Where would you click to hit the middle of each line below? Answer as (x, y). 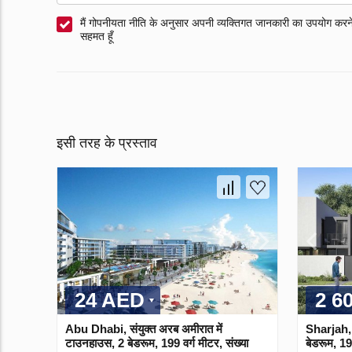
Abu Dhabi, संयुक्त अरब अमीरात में (144, 328)
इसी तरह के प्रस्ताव (107, 143)
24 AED (110, 300)
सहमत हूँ (97, 37)
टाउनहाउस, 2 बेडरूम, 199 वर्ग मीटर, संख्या (157, 343)
